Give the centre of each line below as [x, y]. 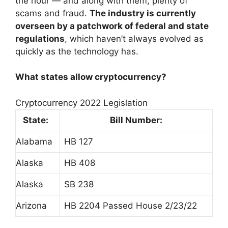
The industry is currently [143, 13]
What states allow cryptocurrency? [91, 77]
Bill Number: [136, 120]
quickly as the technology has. [77, 51]
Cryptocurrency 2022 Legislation [81, 103]
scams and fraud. [52, 13]
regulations [40, 38]
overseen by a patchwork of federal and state [112, 26]
